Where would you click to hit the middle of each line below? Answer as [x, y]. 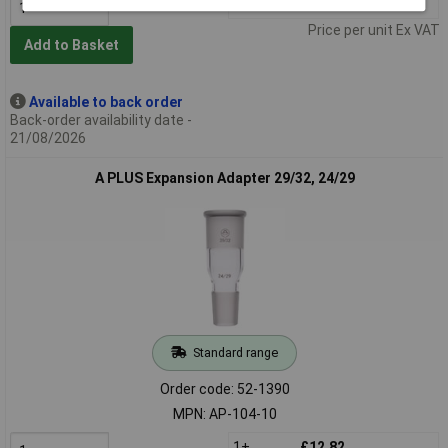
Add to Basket [71, 45]
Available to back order [105, 101]
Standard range [235, 352]
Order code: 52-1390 [224, 388]
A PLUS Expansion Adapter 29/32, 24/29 [224, 177]
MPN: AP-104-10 [224, 413]
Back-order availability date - [100, 119]
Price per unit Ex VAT [373, 29]
